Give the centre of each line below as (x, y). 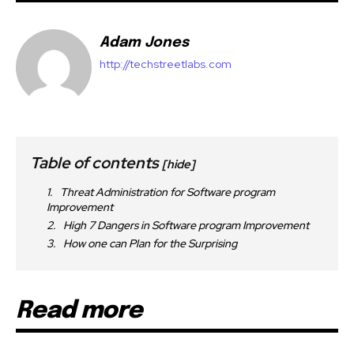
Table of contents (96, 162)
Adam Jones (144, 42)
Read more (79, 311)
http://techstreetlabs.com (166, 64)
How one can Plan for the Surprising (150, 243)
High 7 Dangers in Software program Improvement (187, 225)
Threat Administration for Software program (168, 192)
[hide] (179, 164)
